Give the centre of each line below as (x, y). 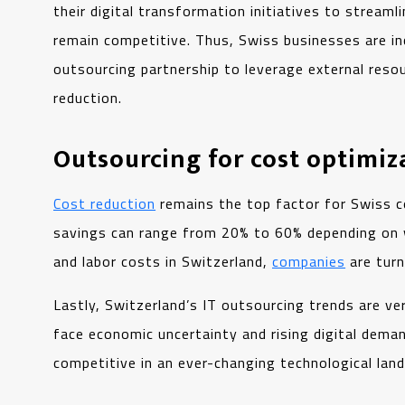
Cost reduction (105, 204)
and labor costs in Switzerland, (163, 262)
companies (309, 262)
